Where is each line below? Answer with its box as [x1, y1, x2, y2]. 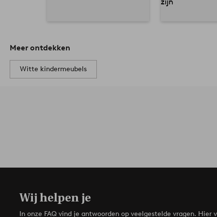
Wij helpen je [19, 190, 91, 204]
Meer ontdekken [10, 43, 70, 52]
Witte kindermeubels [20, 64, 87, 73]
